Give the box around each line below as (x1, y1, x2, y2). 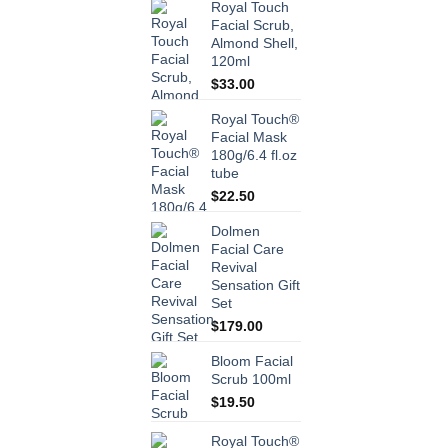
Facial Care (211, 241, 284, 258)
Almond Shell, (211, 35, 298, 52)
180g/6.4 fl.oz (211, 147, 297, 164)
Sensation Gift (211, 277, 300, 294)
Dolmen (211, 223, 260, 240)
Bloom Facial (211, 353, 293, 370)
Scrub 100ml (211, 371, 291, 388)
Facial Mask (211, 129, 287, 146)
